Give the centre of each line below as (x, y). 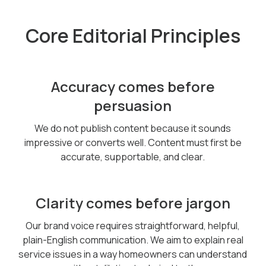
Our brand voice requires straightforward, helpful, (133, 226)
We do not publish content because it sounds (133, 128)
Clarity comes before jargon (133, 203)
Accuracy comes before (133, 86)
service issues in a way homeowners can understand (133, 254)
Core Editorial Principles (133, 36)
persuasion (133, 105)
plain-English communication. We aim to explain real (133, 240)
